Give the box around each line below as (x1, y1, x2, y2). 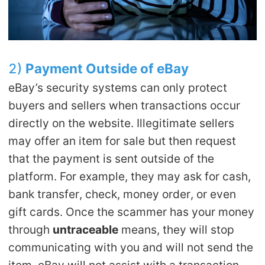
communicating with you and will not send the (8, 240, 254, 254)
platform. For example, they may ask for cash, (8, 169, 251, 183)
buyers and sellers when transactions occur (8, 98, 241, 112)
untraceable (53, 222, 119, 237)
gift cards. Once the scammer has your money (8, 204, 255, 219)
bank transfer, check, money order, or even (8, 186, 237, 201)
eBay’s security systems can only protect (8, 80, 228, 95)
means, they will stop (118, 222, 235, 237)
